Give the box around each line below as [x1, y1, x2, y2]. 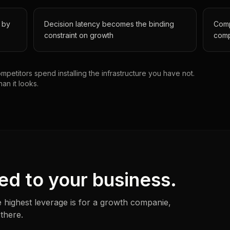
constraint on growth [44, 31, 114, 40]
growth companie [100, 197, 168, 207]
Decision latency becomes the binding [44, 20, 175, 28]
